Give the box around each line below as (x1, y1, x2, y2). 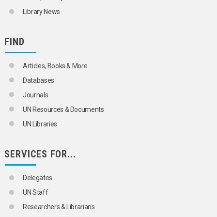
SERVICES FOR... (4, 148, 77, 160)
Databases (23, 76, 54, 84)
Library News (23, 8, 60, 16)
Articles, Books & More (23, 62, 88, 70)
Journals (23, 91, 48, 99)
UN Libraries (23, 120, 57, 128)
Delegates (23, 173, 52, 182)
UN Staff (23, 188, 48, 196)
